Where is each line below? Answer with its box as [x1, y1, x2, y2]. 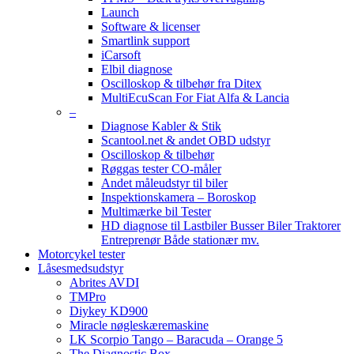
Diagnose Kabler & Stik [101, 119, 221, 133]
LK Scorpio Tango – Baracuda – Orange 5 [70, 333, 283, 346]
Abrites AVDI [70, 276, 139, 289]
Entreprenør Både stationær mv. [101, 233, 259, 247]
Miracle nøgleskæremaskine [70, 318, 209, 332]
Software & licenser [101, 20, 200, 33]
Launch [101, 6, 139, 19]
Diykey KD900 [70, 304, 148, 318]
